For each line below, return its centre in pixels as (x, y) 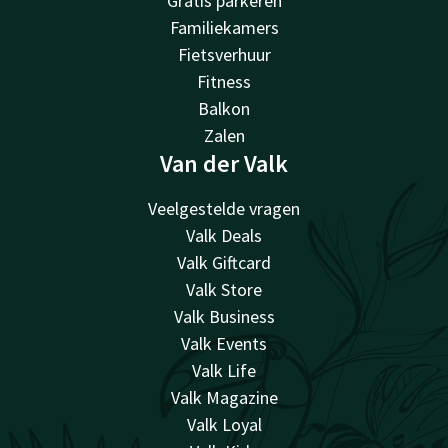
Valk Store (224, 290)
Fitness (224, 82)
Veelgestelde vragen (224, 209)
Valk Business (224, 317)
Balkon (224, 109)
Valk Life (224, 371)
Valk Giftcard (224, 263)
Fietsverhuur (224, 55)
